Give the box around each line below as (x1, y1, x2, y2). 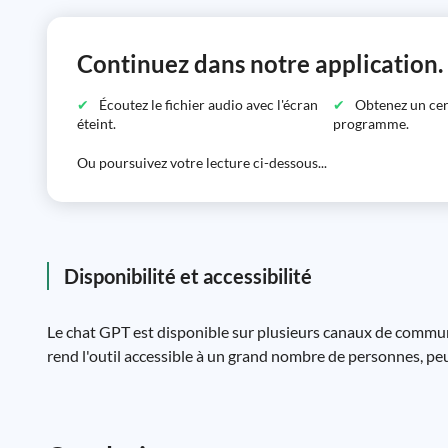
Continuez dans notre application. (77, 49, 443, 78)
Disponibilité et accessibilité (64, 264, 312, 288)
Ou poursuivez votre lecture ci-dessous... (77, 154, 327, 171)
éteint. (77, 115, 116, 132)
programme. (332, 115, 409, 132)
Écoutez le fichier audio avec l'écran (99, 96, 318, 113)
